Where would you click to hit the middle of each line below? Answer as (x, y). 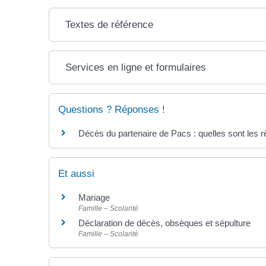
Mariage (94, 198)
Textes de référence (109, 25)
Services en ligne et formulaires (135, 67)
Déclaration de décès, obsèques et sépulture (164, 223)
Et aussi (76, 174)
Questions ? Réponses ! (112, 110)
